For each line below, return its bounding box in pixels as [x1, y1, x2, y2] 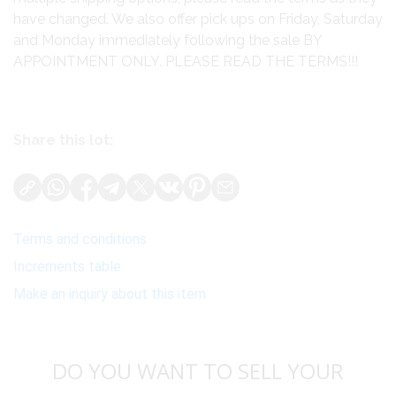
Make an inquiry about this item [13, 286, 206, 303]
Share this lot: [13, 132, 113, 149]
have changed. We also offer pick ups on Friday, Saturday [13, 11, 383, 28]
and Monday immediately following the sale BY [13, 32, 322, 49]
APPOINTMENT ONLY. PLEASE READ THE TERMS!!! [13, 53, 358, 71]
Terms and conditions [13, 231, 147, 248]
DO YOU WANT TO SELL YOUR [51, 356, 344, 386]
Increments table [13, 258, 121, 276]
